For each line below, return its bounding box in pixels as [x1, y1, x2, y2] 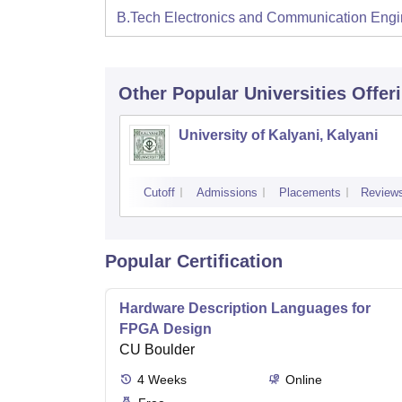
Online [284, 372, 322, 387]
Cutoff [144, 186, 175, 199]
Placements [279, 186, 341, 199]
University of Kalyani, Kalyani [179, 127, 378, 143]
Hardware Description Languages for [119, 301, 371, 316]
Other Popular [118, 83, 239, 103]
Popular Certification [105, 251, 283, 271]
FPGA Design [119, 321, 212, 336]
